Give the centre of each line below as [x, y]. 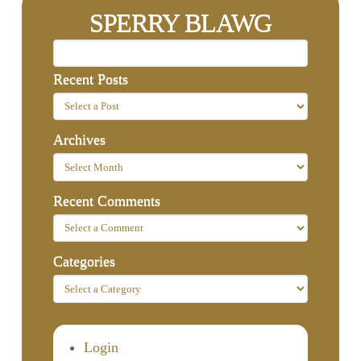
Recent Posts [91, 79]
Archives [80, 140]
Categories [85, 261]
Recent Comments [107, 200]
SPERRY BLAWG [180, 22]
